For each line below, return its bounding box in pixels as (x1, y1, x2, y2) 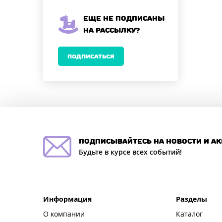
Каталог (176, 210, 203, 218)
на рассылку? (83, 26, 140, 34)
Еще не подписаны (83, 14, 165, 22)
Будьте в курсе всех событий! (79, 148, 182, 156)
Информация (43, 195, 92, 203)
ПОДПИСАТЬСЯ (67, 53, 114, 60)
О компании (43, 210, 85, 218)
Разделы (176, 195, 207, 203)
